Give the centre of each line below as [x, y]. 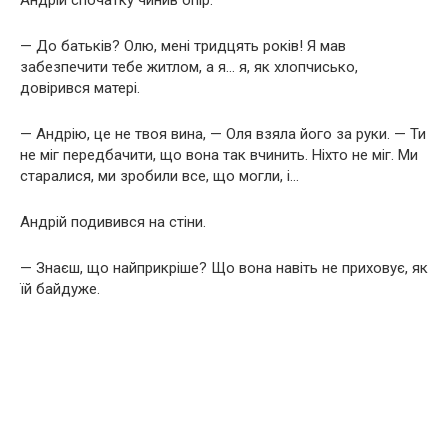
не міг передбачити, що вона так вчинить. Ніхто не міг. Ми [219, 154]
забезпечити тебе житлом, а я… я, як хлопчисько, [189, 66]
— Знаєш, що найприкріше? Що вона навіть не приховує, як [224, 267]
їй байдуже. [60, 288]
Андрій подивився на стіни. [113, 221]
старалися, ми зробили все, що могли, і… [159, 175]
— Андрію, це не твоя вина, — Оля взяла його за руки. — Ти [223, 133]
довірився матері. [80, 87]
